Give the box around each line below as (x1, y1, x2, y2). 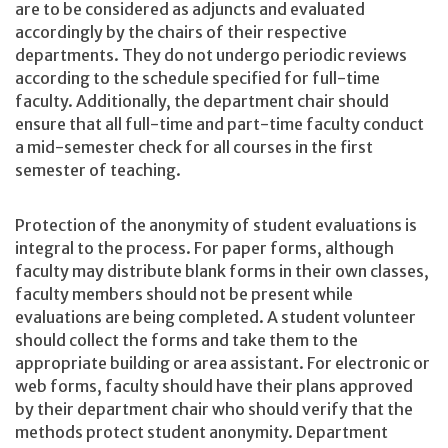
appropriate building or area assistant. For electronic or (15, 353, 430, 373)
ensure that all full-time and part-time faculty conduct (15, 113, 424, 134)
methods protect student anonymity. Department (15, 422, 388, 442)
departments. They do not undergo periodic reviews (15, 44, 407, 65)
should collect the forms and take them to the (15, 330, 358, 350)
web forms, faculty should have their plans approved (15, 376, 413, 396)
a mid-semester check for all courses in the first (15, 136, 373, 157)
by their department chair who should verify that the (15, 399, 413, 419)
